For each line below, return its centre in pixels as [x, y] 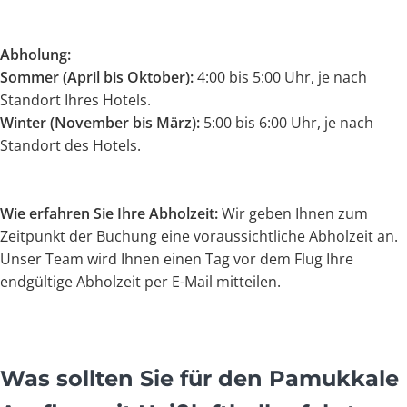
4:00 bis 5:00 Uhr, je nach [280, 77]
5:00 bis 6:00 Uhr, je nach [287, 123]
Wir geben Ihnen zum [293, 213]
